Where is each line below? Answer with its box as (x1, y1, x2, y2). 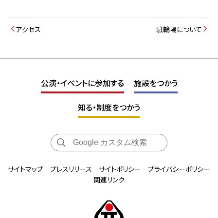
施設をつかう (133, 77, 178, 89)
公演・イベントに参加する (40, 77, 124, 89)
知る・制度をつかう (78, 101, 140, 113)
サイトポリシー (99, 163, 141, 174)
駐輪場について (156, 24, 202, 35)
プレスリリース (50, 163, 92, 174)
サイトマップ (8, 163, 43, 174)
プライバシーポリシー (148, 163, 210, 174)
